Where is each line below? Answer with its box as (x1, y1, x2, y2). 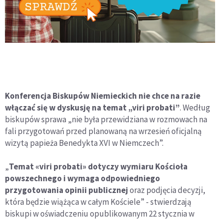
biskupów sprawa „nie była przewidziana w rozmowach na (5, 113, 207, 125)
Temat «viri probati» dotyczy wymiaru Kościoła (9, 161, 188, 172)
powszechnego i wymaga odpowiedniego (5, 172, 160, 184)
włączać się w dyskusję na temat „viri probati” (5, 102, 180, 113)
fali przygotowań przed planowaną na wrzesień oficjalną (5, 125, 202, 137)
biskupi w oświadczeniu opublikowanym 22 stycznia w (5, 208, 194, 219)
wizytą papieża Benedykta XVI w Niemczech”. (5, 137, 164, 148)
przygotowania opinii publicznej (5, 184, 128, 195)
